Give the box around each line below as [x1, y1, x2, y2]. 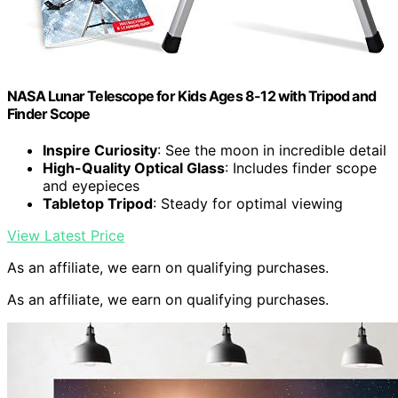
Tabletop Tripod [43, 195, 153, 213]
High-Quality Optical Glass [43, 159, 225, 178]
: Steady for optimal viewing [153, 195, 343, 213]
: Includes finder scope [225, 159, 377, 178]
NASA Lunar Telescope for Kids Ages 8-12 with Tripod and [7, 87, 377, 106]
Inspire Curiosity [43, 141, 157, 160]
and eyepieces [43, 177, 139, 195]
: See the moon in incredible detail [157, 141, 386, 160]
